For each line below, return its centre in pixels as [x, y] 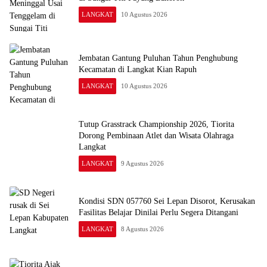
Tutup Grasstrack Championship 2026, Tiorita [156, 124]
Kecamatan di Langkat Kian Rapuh [138, 70]
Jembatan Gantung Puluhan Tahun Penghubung [158, 58]
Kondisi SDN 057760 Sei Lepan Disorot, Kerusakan [167, 201]
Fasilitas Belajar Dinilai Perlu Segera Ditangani [159, 213]
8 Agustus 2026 [143, 229]
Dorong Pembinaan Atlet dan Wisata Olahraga [156, 135]
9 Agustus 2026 [143, 163]
